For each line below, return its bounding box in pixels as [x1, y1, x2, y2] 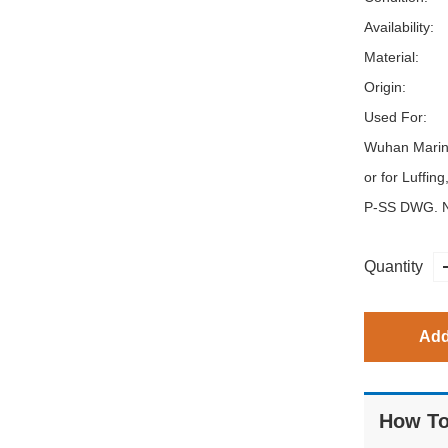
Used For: [364, 109, 427, 125]
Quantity [364, 258, 423, 275]
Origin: [364, 79, 406, 95]
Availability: [364, 19, 434, 35]
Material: [364, 49, 419, 65]
